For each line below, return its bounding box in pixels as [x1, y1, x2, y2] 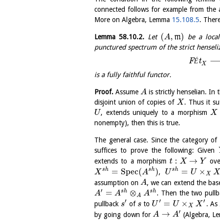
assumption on [94, 178, 141, 187]
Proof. [94, 88, 113, 96]
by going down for [94, 210, 153, 219]
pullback [94, 199, 121, 208]
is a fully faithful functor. [94, 71, 171, 79]
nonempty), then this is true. [94, 119, 180, 127]
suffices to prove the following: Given [94, 146, 219, 154]
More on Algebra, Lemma [94, 16, 172, 24]
